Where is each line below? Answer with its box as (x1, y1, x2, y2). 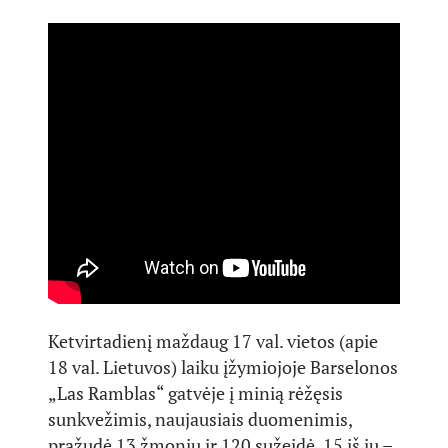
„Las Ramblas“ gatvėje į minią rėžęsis (48, 381, 343, 405)
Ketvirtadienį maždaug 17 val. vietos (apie (48, 329, 378, 353)
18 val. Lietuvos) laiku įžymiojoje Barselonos (48, 355, 398, 379)
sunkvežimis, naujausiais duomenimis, (48, 407, 352, 431)
